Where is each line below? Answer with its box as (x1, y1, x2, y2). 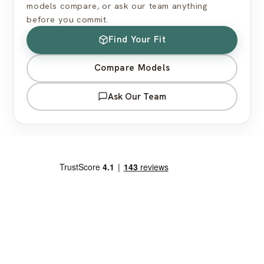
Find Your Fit (108, 34, 166, 46)
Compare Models (94, 62, 170, 74)
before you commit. (27, 13, 109, 25)
